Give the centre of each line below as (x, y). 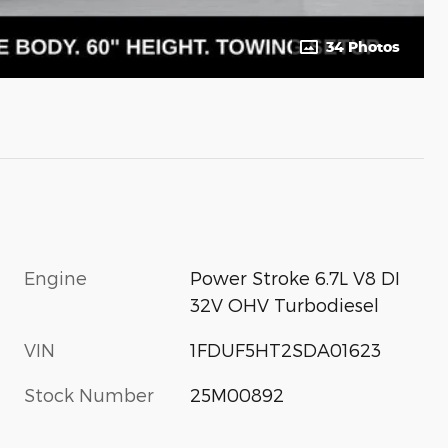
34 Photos (363, 46)
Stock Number (89, 394)
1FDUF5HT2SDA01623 (286, 349)
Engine (55, 277)
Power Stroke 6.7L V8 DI (295, 277)
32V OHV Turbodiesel (285, 304)
